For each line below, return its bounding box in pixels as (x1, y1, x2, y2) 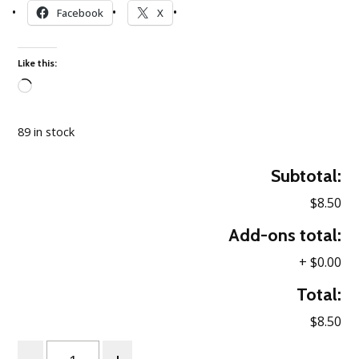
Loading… (17, 92, 75, 111)
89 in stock (18, 123, 75, 139)
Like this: (18, 56, 58, 69)
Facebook (56, 5, 103, 20)
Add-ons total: (228, 224, 341, 246)
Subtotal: (270, 164, 341, 187)
